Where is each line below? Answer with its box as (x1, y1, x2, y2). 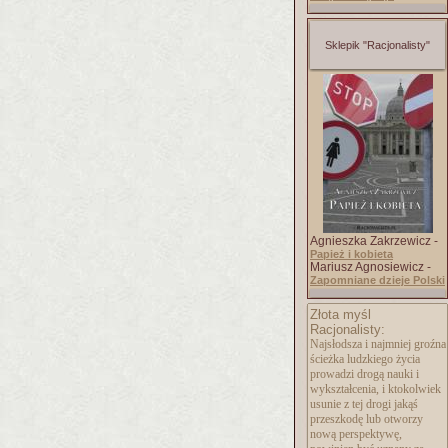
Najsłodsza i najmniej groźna (310, 337, 446, 351)
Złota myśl (310, 307, 371, 322)
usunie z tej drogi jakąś (310, 397, 418, 411)
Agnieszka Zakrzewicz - (310, 234, 438, 248)
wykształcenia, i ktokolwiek (310, 382, 441, 396)
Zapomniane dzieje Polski (310, 274, 445, 286)
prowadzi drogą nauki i (310, 367, 419, 381)
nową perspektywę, (310, 427, 402, 441)
